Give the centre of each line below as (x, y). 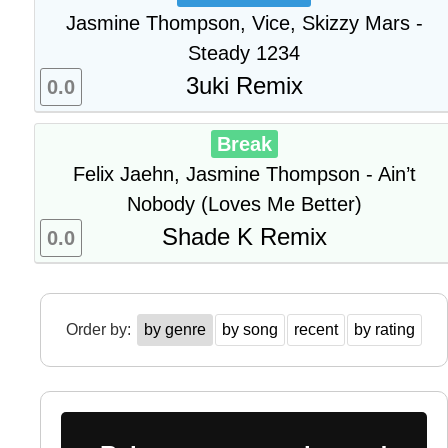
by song (250, 329)
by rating (384, 329)
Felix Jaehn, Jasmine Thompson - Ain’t (244, 174)
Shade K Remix (244, 236)
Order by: (100, 329)
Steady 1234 (244, 53)
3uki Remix (244, 85)
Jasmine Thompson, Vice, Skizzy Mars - (244, 23)
